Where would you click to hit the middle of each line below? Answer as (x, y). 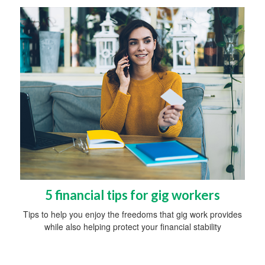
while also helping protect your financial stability (132, 226)
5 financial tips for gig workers (132, 195)
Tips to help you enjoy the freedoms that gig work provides (132, 214)
